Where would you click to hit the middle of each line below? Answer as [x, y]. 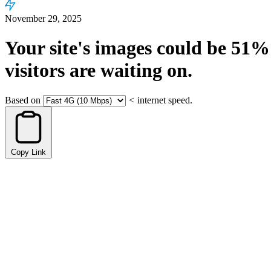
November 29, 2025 [43, 18]
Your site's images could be [118, 48]
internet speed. [165, 100]
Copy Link [28, 152]
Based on [23, 100]
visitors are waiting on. [99, 70]
